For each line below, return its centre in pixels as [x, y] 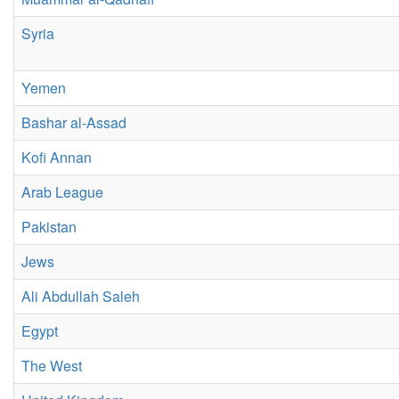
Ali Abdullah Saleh [81, 296]
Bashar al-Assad [74, 122]
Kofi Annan [57, 157]
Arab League [62, 192]
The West [52, 366]
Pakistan [49, 227]
